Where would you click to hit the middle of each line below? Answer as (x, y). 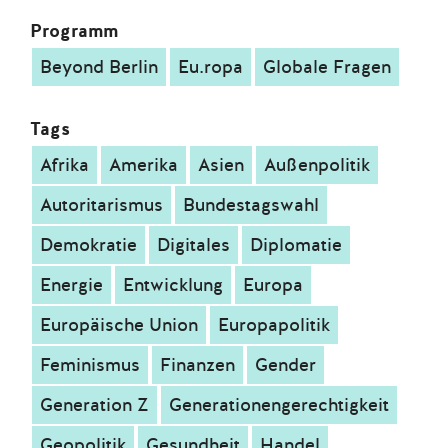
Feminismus (90, 365)
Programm (74, 31)
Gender (285, 365)
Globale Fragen (327, 67)
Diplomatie (296, 245)
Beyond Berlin (99, 67)
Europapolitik (274, 325)
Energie (71, 285)
